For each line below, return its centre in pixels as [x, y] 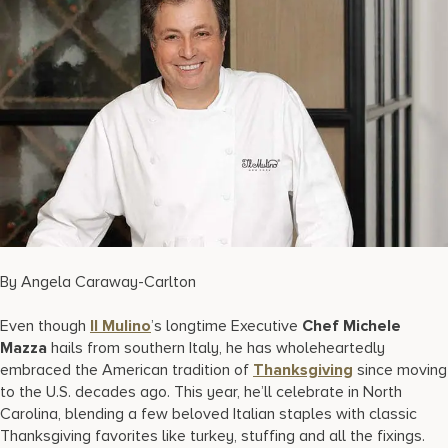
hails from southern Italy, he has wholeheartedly [216, 348]
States [50, 24]
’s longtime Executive [226, 326]
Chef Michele [351, 326]
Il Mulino [120, 326]
